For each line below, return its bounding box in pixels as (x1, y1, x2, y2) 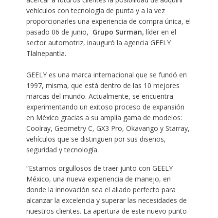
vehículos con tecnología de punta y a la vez (26, 6, 165, 16)
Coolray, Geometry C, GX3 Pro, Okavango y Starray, (26, 124, 190, 133)
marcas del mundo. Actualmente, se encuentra (26, 91, 173, 101)
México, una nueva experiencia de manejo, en (26, 174, 171, 184)
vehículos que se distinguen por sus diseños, (26, 134, 166, 144)
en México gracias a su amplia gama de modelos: (26, 113, 182, 123)
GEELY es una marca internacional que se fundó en (26, 70, 187, 80)
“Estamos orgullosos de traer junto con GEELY (26, 163, 173, 173)
